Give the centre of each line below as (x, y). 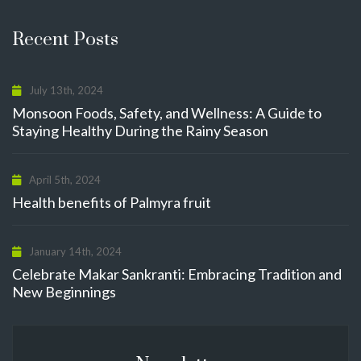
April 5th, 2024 (64, 180)
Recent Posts (65, 40)
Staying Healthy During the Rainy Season (140, 131)
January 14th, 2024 (74, 251)
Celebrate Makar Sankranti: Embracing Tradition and (177, 274)
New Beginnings (64, 292)
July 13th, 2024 (65, 90)
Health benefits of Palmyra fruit (112, 202)
